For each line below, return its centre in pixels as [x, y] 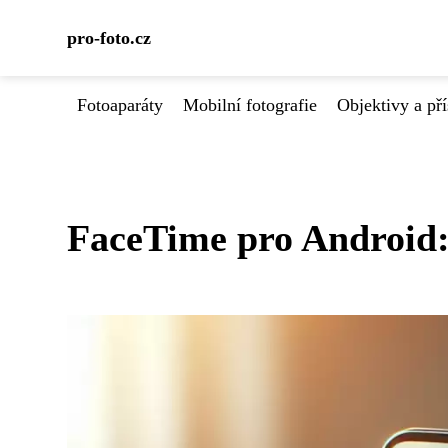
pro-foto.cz [109, 38]
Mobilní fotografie [250, 105]
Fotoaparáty [120, 105]
